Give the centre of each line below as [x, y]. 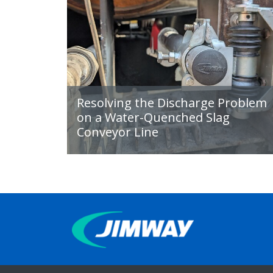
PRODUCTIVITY [178, 262]
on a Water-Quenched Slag [153, 117]
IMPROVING [178, 243]
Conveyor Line [118, 132]
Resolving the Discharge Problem [172, 103]
